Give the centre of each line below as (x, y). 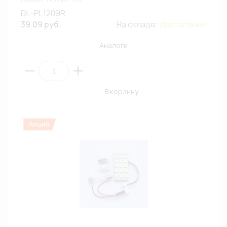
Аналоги (113, 45)
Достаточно (183, 25)
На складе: (138, 24)
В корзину (121, 91)
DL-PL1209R (43, 13)
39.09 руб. (41, 24)
